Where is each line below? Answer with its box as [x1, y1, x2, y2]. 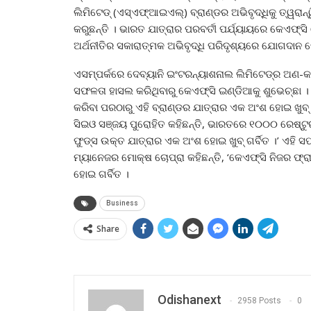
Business [106, 199, 138, 207]
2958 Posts [237, 295, 281, 305]
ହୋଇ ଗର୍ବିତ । [74, 166, 129, 180]
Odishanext [158, 292, 221, 307]
